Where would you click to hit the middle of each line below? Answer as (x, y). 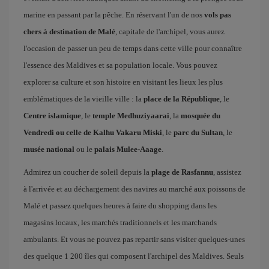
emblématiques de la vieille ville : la (83, 98)
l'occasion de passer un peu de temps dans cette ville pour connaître (133, 48)
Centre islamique (52, 115)
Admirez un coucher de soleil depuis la (87, 172)
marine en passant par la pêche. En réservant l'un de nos (114, 14)
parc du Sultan (198, 132)
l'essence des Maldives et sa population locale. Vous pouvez (120, 65)
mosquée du (201, 115)
